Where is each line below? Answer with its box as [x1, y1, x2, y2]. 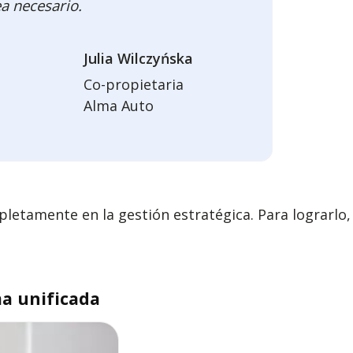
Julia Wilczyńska [84, 49, 193, 68]
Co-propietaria [84, 75, 184, 94]
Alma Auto [84, 96, 154, 115]
